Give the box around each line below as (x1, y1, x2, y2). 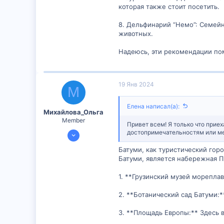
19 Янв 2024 (118, 80, 154, 88)
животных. (118, 29, 153, 37)
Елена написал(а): (127, 102, 179, 110)
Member (62, 116, 85, 124)
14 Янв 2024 (67, 127, 103, 135)
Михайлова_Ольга (43, 108, 103, 116)
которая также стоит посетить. (118, 2, 219, 10)
